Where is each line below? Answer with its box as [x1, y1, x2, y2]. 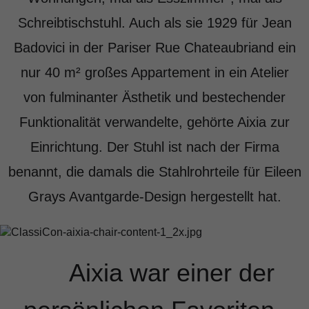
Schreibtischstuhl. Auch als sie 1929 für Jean [17, 15, 292, 31]
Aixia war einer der [69, 259, 275, 288]
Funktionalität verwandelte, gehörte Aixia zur [19, 114, 290, 130]
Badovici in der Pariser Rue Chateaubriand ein [13, 40, 296, 56]
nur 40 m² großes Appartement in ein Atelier [20, 65, 289, 81]
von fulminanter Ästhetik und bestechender [23, 90, 286, 106]
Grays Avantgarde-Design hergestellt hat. [28, 189, 281, 205]
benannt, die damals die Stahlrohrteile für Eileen [8, 164, 301, 180]
